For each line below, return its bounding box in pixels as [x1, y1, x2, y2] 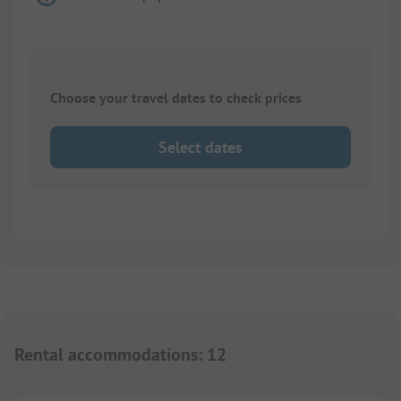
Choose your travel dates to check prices [50, 89, 302, 108]
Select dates [158, 137, 243, 158]
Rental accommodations [14, 343, 198, 367]
